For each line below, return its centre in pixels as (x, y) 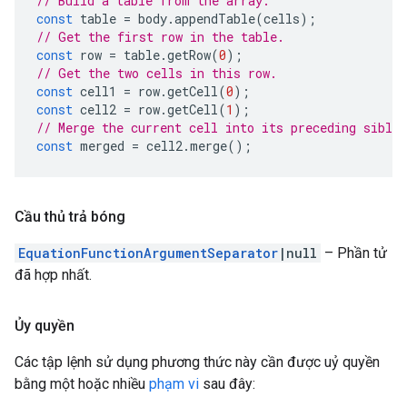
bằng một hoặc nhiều (82, 384)
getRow (189, 55)
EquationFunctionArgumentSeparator (148, 253)
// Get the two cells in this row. (157, 73)
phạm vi (174, 384)
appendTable (215, 19)
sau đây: (227, 384)
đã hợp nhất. (53, 275)
